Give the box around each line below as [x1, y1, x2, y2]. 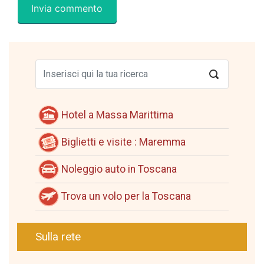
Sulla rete [35, 230, 81, 244]
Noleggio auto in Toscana [61, 163, 177, 175]
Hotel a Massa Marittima [61, 108, 173, 121]
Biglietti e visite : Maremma [61, 136, 186, 148]
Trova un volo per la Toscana [61, 190, 191, 202]
